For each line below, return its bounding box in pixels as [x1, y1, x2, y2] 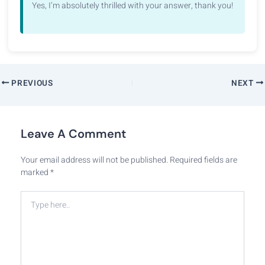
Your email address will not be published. [21, 153, 168, 166]
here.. [20, 222, 47, 237]
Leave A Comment [21, 125, 126, 141]
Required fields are [170, 153, 237, 166]
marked [21, 166, 50, 179]
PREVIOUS [9, 77, 53, 89]
